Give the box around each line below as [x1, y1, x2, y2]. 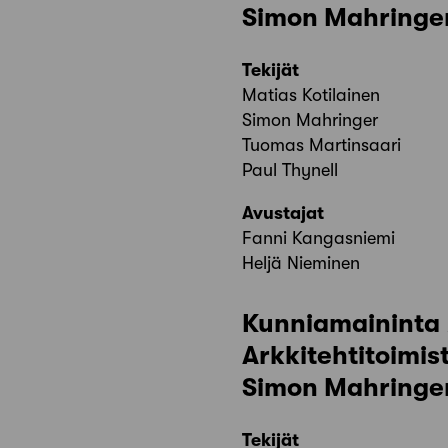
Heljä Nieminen [242, 252, 360, 273]
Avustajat [242, 202, 324, 223]
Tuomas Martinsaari [242, 134, 401, 155]
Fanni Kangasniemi [242, 227, 395, 248]
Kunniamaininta [242, 308, 446, 338]
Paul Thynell [242, 159, 338, 180]
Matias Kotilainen [242, 84, 380, 105]
